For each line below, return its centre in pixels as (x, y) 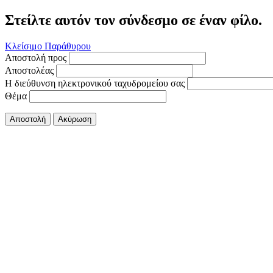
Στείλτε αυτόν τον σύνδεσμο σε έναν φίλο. (133, 20)
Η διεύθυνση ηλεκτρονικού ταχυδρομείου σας (95, 83)
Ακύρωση (75, 119)
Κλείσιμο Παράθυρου (48, 46)
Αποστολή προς (36, 57)
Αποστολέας (29, 70)
